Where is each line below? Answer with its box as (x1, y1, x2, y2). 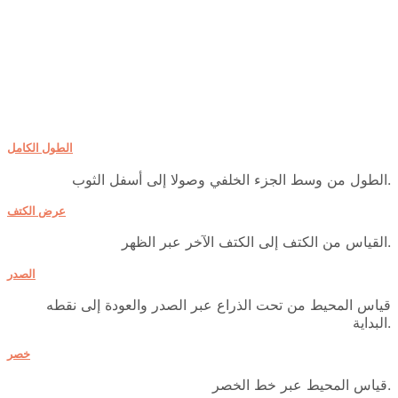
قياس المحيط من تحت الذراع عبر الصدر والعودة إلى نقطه (46, 295, 391, 314)
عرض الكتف (7, 203, 66, 219)
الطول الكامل (7, 140, 73, 155)
